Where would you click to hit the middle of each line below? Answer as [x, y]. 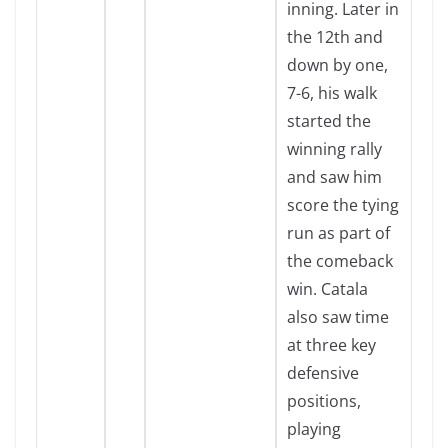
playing [314, 429]
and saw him [334, 177]
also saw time [338, 317]
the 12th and [335, 37]
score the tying [343, 205]
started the [329, 121]
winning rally [334, 149]
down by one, [337, 65]
